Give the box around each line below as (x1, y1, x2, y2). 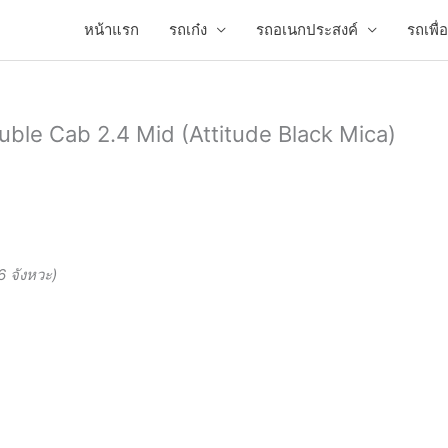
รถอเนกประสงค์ (256, 20, 358, 39)
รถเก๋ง (169, 20, 207, 39)
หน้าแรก (84, 20, 139, 39)
